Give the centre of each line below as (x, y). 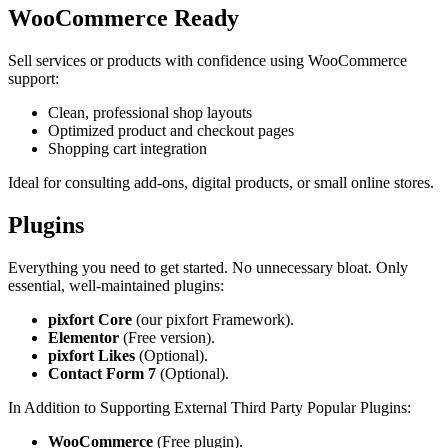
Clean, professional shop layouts (150, 112)
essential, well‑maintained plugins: (116, 285)
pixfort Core (90, 319)
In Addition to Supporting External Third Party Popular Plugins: (209, 407)
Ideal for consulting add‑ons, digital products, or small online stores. (221, 182)
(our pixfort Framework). (213, 319)
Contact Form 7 (102, 373)
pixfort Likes (91, 355)
